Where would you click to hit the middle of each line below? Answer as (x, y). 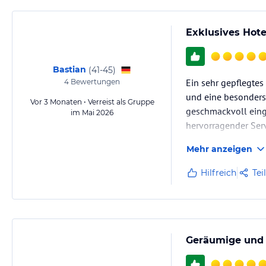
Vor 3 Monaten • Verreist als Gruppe (92, 102)
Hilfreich (218, 173)
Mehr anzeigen (219, 149)
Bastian (69, 69)
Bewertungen (94, 82)
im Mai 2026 (92, 113)
